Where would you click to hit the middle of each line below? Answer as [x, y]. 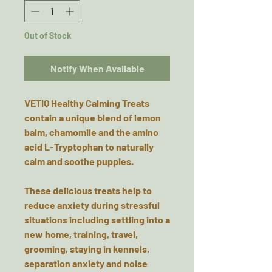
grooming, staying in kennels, [87, 249]
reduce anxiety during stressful [92, 205]
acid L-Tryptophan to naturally [89, 147]
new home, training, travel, [81, 234]
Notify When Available [97, 68]
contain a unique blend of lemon [93, 117]
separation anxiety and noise [86, 263]
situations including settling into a [97, 219]
